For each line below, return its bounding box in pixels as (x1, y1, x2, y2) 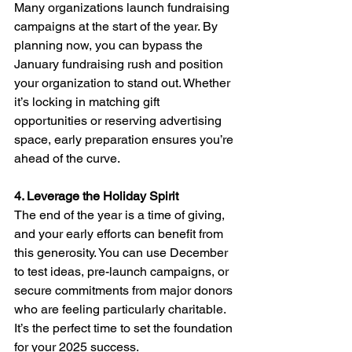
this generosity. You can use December (14, 245, 231, 261)
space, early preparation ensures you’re (14, 132, 236, 148)
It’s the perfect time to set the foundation (14, 321, 236, 336)
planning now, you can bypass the (14, 38, 206, 53)
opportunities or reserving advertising (14, 113, 225, 129)
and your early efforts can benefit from (14, 226, 226, 242)
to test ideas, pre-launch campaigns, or (14, 264, 232, 280)
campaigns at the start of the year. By (14, 19, 221, 35)
